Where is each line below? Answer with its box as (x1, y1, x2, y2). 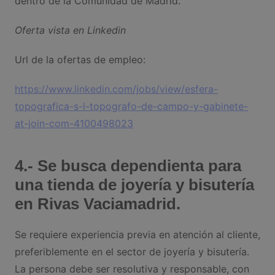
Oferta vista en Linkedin (14, 24, 126, 37)
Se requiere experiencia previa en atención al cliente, (14, 228, 260, 241)
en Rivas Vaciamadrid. (14, 195, 185, 214)
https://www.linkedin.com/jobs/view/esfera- (14, 83, 218, 96)
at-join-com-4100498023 (14, 117, 133, 130)
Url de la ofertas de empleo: (14, 53, 145, 66)
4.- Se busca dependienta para (14, 157, 241, 176)
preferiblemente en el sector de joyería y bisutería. (14, 246, 249, 258)
